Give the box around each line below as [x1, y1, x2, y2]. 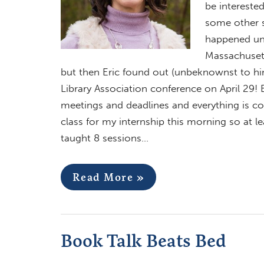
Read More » [72, 170, 144, 184]
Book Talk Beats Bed [60, 229, 226, 252]
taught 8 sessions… [60, 131, 148, 144]
